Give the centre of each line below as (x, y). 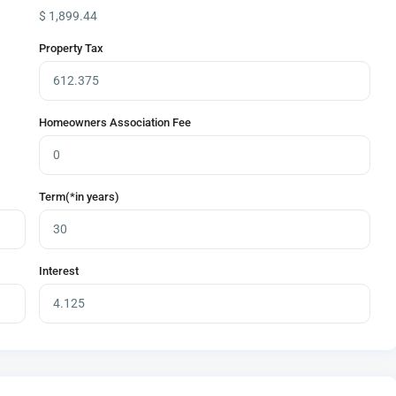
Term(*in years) (79, 197)
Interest (59, 271)
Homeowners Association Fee (115, 123)
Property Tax (71, 49)
